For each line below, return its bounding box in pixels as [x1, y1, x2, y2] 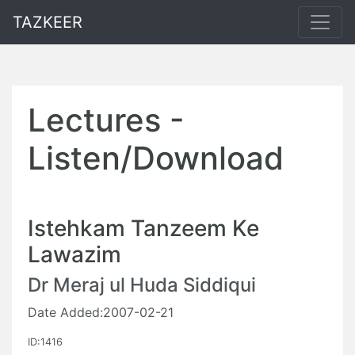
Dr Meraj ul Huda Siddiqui [28, 273, 256, 296]
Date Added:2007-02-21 [28, 304, 174, 320]
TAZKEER [13, 13, 82, 32]
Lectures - [28, 101, 185, 139]
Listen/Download [28, 139, 284, 177]
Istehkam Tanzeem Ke [28, 215, 259, 242]
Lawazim [28, 241, 121, 268]
